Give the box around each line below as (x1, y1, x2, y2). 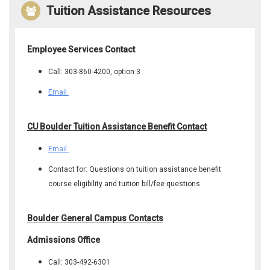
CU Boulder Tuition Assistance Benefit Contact (27, 121, 207, 131)
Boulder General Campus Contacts (27, 213, 163, 223)
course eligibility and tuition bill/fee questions (48, 179, 200, 188)
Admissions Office (27, 234, 100, 245)
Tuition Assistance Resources (46, 3, 211, 18)
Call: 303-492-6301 (48, 257, 110, 266)
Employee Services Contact (27, 44, 135, 54)
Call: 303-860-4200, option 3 (48, 67, 140, 76)
